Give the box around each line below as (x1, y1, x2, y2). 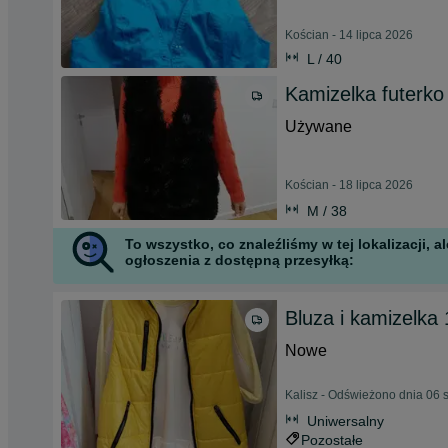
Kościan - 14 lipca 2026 (285, 28, 413, 42)
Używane (285, 118, 352, 135)
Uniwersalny (307, 413, 384, 429)
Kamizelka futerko (285, 83, 444, 105)
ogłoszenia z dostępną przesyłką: (125, 252, 354, 268)
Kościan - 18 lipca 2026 (285, 178, 413, 192)
